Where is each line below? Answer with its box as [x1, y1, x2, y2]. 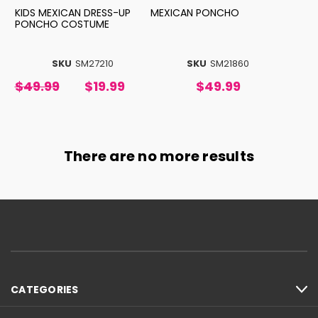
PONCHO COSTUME [14, 17, 109, 32]
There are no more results [63, 146, 255, 167]
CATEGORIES [11, 282, 79, 297]
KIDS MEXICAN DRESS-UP [14, 6, 131, 21]
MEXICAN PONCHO [150, 6, 239, 21]
